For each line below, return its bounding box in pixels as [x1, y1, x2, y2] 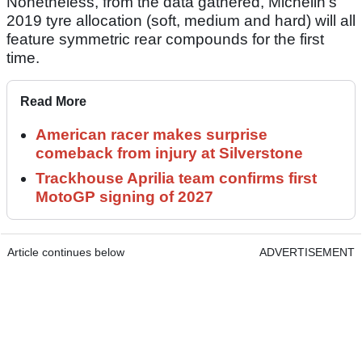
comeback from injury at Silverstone [36, 145, 303, 162]
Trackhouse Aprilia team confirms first [36, 170, 317, 187]
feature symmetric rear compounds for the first [6, 31, 324, 48]
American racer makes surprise [36, 126, 267, 144]
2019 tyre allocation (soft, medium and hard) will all [6, 12, 356, 30]
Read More [20, 95, 86, 109]
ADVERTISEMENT [259, 246, 355, 259]
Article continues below [7, 246, 124, 259]
